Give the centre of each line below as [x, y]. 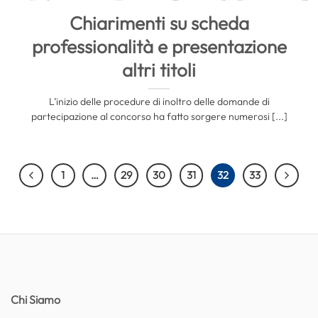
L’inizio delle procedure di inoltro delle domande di [159, 101]
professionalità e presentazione [159, 46]
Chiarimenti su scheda [159, 23]
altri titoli [159, 70]
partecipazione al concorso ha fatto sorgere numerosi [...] [159, 116]
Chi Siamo [35, 299]
